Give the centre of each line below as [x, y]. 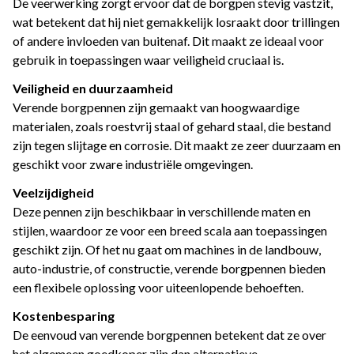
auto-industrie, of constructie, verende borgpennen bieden [169, 269]
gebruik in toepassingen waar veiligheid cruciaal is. [148, 60]
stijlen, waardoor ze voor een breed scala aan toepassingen [170, 231]
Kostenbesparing [64, 316]
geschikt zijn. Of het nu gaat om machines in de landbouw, [167, 250]
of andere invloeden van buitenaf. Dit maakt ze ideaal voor [168, 41]
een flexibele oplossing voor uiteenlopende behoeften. [158, 288]
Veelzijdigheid [53, 193]
